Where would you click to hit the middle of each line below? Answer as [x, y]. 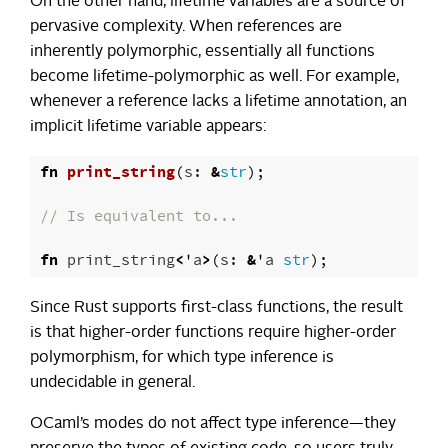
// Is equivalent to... [139, 216]
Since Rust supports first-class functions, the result [216, 307]
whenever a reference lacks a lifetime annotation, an [218, 101]
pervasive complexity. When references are [186, 26]
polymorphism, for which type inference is [182, 357]
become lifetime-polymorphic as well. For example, [214, 76]
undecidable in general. [112, 382]
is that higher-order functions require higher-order [213, 332]
